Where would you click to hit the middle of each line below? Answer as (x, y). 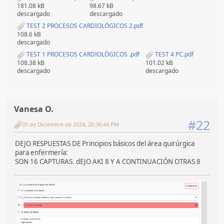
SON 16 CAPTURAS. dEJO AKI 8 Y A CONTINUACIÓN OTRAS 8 (108, 162)
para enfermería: (41, 153)
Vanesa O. (34, 109)
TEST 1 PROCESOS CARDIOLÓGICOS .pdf (82, 54)
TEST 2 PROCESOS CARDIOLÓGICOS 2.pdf (84, 26)
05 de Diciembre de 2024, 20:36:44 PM (70, 124)
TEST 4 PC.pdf (173, 54)
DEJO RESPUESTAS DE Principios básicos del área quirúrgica (105, 144)
